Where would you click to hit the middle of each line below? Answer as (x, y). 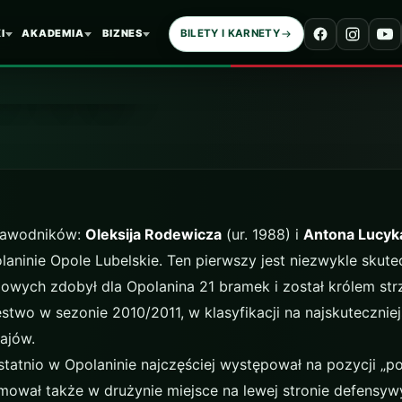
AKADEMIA (53, 33)
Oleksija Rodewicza (153, 234)
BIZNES (123, 33)
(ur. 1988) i (262, 234)
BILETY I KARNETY (230, 33)
